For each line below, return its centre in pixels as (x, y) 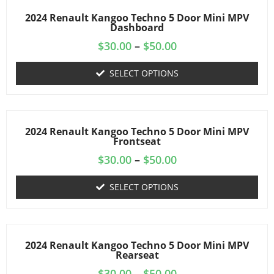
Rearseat (137, 255)
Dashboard (137, 28)
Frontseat (137, 141)
